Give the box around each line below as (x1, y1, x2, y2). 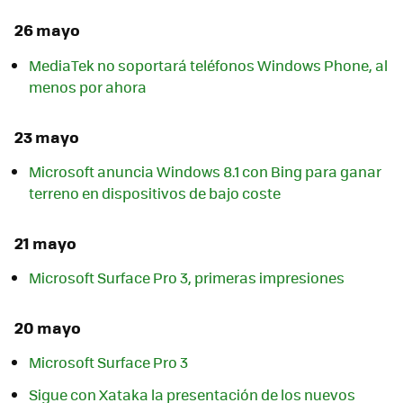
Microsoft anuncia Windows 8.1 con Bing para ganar (29, 161, 381, 182)
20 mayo (14, 316, 81, 340)
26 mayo (14, 18, 80, 42)
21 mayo (14, 230, 76, 255)
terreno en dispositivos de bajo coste (29, 183, 281, 203)
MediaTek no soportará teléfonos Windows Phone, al (29, 54, 388, 76)
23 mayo (14, 124, 79, 148)
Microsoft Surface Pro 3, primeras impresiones (29, 267, 345, 289)
